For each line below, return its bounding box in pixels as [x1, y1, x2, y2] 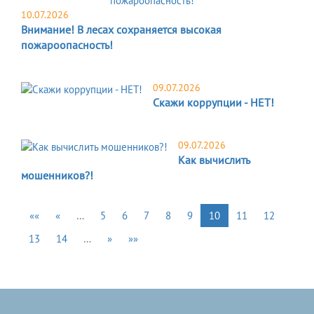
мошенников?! [21, 168, 93, 183]
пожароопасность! [21, 38, 113, 53]
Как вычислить [178, 153, 250, 168]
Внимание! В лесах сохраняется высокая [21, 22, 221, 37]
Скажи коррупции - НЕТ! [153, 95, 274, 110]
